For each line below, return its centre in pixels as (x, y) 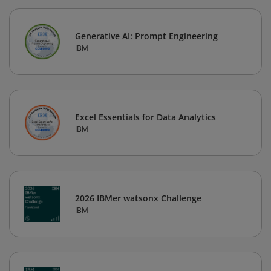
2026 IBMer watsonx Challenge (138, 198)
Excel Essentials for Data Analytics (145, 117)
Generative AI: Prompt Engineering (146, 36)
